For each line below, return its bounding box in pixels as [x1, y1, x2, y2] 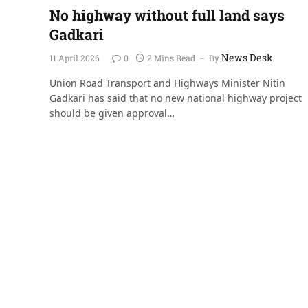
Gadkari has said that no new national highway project [49, 91, 302, 104]
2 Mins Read [147, 52, 195, 63]
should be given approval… [49, 106, 175, 120]
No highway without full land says [49, 5, 285, 25]
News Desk [221, 50, 273, 64]
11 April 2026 [49, 52, 100, 63]
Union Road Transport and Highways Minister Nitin [49, 76, 285, 89]
